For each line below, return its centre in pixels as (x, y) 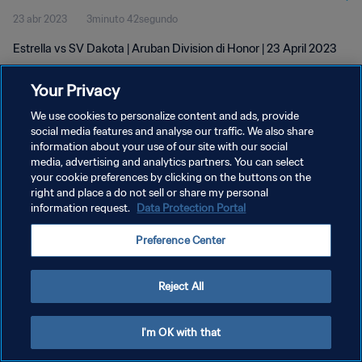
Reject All (181, 286)
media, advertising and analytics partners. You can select (168, 162)
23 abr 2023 (40, 19)
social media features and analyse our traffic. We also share (173, 131)
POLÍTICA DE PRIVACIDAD (74, 164)
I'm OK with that (181, 333)
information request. (82, 208)
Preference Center (181, 240)
